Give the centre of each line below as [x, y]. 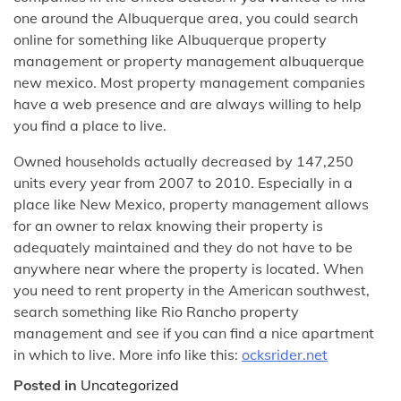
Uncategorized [130, 384]
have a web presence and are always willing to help [188, 103]
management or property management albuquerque [189, 60]
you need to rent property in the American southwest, [192, 290]
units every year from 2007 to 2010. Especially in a [183, 182]
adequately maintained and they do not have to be [183, 247]
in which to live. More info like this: [128, 354]
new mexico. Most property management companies [189, 82]
